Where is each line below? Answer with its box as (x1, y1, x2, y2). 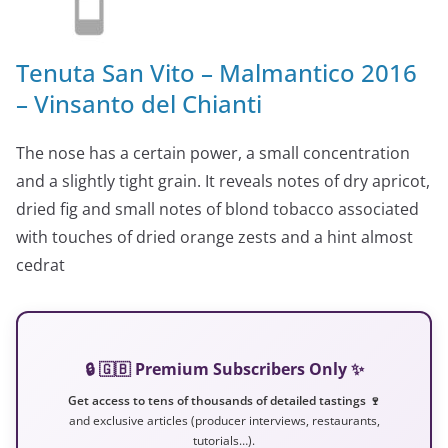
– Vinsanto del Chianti (16, 86, 262, 120)
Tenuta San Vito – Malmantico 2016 (16, 55, 417, 89)
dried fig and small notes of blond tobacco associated (16, 197, 419, 220)
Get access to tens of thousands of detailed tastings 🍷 (67, 392, 381, 408)
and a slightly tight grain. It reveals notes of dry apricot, (16, 169, 430, 192)
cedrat (16, 253, 65, 276)
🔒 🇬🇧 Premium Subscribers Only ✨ (84, 357, 364, 380)
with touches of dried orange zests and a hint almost (16, 225, 413, 248)
